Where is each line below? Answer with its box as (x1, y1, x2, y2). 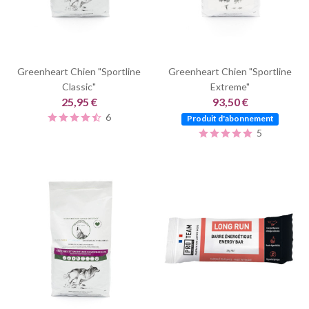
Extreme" (210, 80, 250, 92)
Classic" (62, 80, 96, 92)
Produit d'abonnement (186, 113, 274, 124)
